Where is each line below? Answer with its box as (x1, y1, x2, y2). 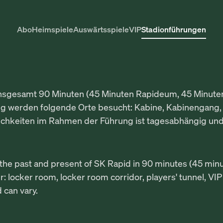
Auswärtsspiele (73, 23, 129, 35)
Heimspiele (32, 23, 73, 35)
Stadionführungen (141, 23, 206, 35)
